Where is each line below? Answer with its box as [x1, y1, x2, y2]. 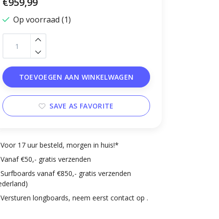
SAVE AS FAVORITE [49, 101, 114, 110]
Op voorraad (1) [13, 14, 71, 25]
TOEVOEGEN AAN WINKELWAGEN [19, 72, 134, 82]
